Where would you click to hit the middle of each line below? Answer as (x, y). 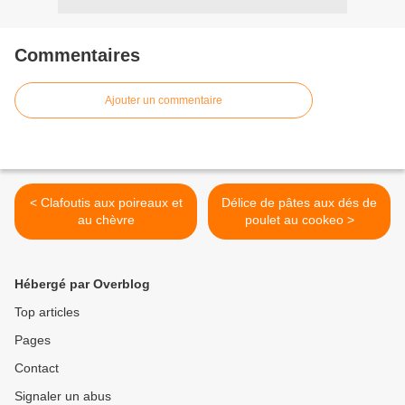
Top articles (47, 312)
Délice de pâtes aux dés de (299, 203)
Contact (37, 368)
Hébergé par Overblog (82, 284)
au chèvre (106, 220)
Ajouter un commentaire (164, 101)
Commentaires (77, 56)
